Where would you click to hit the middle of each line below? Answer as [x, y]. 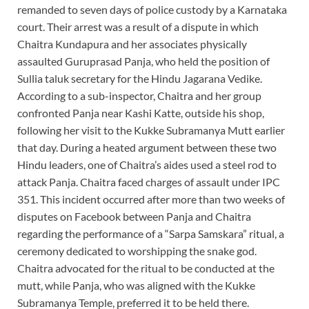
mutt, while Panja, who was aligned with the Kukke [136, 286]
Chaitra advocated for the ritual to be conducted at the [146, 268]
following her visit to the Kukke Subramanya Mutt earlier [151, 130]
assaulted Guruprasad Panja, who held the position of [143, 61]
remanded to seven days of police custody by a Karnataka [152, 10]
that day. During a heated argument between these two [147, 148]
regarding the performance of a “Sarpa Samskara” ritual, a [151, 234]
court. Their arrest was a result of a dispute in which [138, 27]
